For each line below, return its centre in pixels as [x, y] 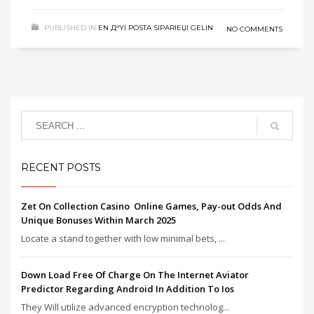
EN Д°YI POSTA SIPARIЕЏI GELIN [156, 28]
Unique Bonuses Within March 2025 [98, 220]
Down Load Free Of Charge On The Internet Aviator [135, 275]
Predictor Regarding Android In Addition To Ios [128, 289]
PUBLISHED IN [70, 28]
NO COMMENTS [254, 29]
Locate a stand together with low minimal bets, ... [123, 238]
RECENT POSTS [61, 168]
